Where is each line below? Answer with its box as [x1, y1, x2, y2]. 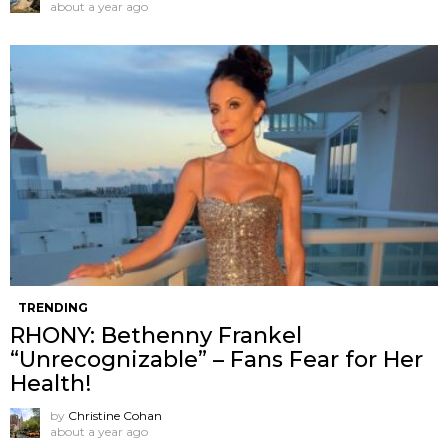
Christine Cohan [68, 407, 162, 423]
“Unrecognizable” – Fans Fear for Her [10, 345, 423, 373]
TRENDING [18, 299, 88, 315]
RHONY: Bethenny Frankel [10, 321, 302, 349]
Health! [10, 369, 91, 397]
